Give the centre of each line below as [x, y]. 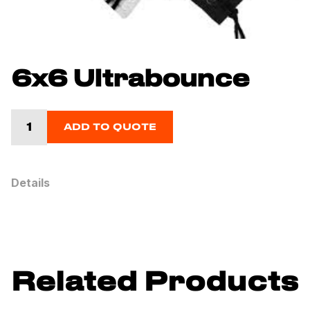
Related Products [155, 283]
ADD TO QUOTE [110, 128]
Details [30, 182]
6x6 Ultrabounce [130, 79]
